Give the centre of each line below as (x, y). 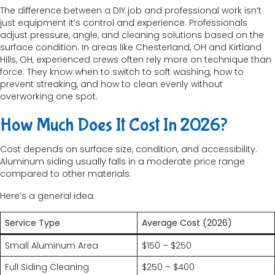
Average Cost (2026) (187, 223)
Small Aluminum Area (52, 246)
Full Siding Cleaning (47, 267)
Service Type (33, 223)
